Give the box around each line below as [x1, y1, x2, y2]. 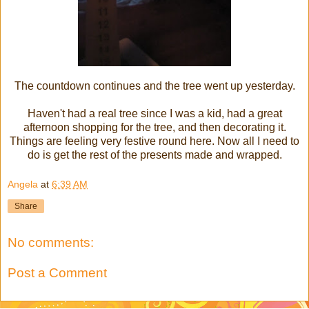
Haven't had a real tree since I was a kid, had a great [27, 107, 282, 119]
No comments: [8, 235, 94, 250]
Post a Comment [8, 265, 107, 280]
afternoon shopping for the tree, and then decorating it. [23, 121, 286, 133]
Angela [8, 179, 38, 190]
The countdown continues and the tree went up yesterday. [14, 79, 295, 92]
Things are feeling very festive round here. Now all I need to [10, 134, 299, 147]
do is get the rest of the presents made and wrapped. [27, 148, 282, 161]
